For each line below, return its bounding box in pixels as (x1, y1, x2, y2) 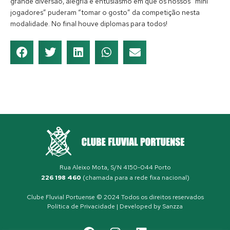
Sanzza (162, 202, 183, 210)
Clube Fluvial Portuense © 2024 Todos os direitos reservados (26, 193, 204, 201)
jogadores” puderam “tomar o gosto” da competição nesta (10, 7, 200, 17)
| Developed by (115, 202, 162, 210)
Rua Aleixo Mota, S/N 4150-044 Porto (59, 163, 171, 171)
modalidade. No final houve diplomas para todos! (10, 18, 167, 28)
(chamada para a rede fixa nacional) (81, 173, 189, 182)
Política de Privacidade (47, 202, 115, 210)
